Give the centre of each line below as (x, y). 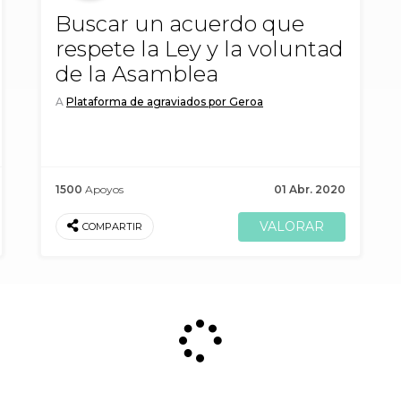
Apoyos (103, 190)
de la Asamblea (137, 74)
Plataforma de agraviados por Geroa (165, 102)
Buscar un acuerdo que (180, 24)
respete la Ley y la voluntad (200, 49)
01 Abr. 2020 (310, 190)
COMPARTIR (112, 228)
